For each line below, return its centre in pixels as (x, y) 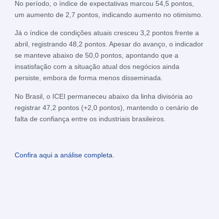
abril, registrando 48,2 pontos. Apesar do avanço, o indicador (109, 44)
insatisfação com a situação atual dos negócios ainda (97, 67)
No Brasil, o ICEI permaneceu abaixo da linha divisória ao (104, 96)
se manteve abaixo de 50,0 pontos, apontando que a (97, 55)
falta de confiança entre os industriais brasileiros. (90, 119)
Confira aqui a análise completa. (65, 155)
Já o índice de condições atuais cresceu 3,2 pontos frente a (107, 33)
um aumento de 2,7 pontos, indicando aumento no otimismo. (109, 14)
